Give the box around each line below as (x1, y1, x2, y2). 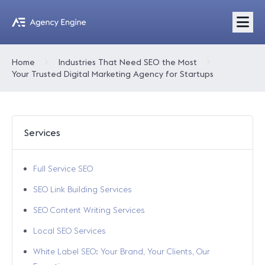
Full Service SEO (33, 163, 93, 174)
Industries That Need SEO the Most (59, 57, 197, 67)
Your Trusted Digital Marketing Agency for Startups (12, 69, 214, 79)
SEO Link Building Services (33, 184, 132, 195)
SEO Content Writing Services (33, 205, 145, 215)
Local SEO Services (33, 225, 106, 236)
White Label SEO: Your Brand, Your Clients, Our (33, 246, 210, 257)
